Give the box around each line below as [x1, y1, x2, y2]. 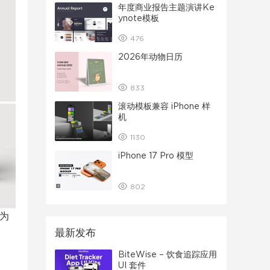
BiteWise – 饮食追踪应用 [118, 251, 217, 259]
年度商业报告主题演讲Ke [118, 4, 215, 12]
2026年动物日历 [118, 53, 183, 61]
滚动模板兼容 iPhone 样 [118, 102, 210, 111]
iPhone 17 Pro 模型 [118, 152, 193, 160]
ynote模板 [118, 14, 159, 23]
